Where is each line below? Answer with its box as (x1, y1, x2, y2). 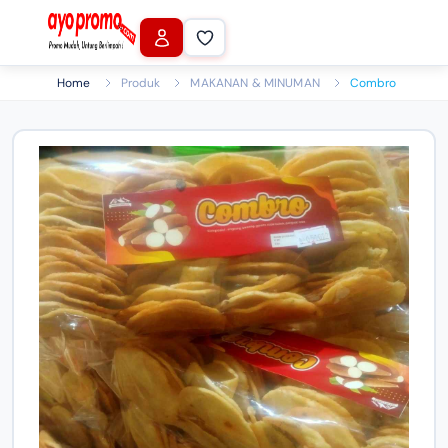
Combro (349, 75, 397, 91)
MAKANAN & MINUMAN (190, 75, 320, 91)
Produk (120, 75, 161, 91)
